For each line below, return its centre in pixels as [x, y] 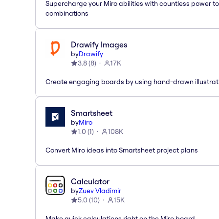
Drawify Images [99, 44]
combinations [67, 13]
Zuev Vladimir [100, 190]
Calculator [90, 181]
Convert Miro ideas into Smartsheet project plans [122, 150]
